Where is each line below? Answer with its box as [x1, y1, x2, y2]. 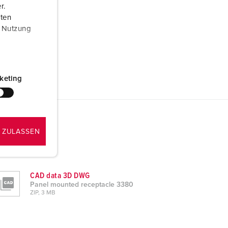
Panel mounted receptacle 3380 [30, 181, 134, 188]
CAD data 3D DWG [30, 172, 90, 180]
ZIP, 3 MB [30, 190, 56, 196]
